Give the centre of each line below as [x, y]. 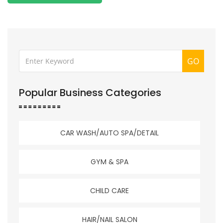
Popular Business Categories [90, 93]
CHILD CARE [110, 191]
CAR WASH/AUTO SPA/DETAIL [110, 133]
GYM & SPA [110, 162]
